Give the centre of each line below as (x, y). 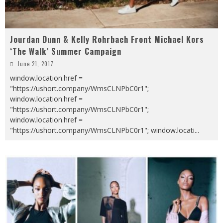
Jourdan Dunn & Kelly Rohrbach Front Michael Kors (107, 39)
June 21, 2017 (36, 63)
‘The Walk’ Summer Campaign (66, 51)
